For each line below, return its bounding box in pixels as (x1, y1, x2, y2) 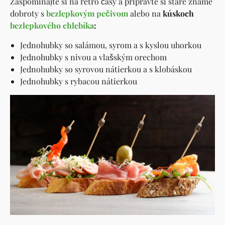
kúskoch (163, 8, 194, 19)
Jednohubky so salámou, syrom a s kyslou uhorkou (20, 39, 201, 50)
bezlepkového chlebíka (10, 20, 94, 31)
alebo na (128, 8, 163, 19)
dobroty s (10, 8, 46, 19)
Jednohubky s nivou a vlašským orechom (20, 51, 167, 62)
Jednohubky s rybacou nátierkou (20, 75, 137, 86)
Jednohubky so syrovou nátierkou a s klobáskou (20, 63, 192, 74)
